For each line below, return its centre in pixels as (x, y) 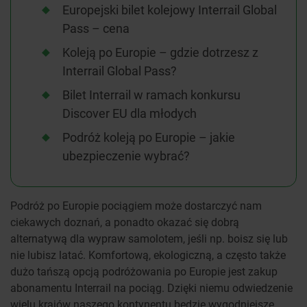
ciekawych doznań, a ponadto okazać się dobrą (125, 222)
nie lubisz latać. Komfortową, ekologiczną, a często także (148, 255)
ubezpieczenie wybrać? (126, 156)
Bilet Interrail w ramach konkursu (151, 95)
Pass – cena (96, 28)
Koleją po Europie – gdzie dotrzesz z (160, 52)
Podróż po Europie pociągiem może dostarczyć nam (136, 206)
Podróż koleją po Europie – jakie (149, 137)
